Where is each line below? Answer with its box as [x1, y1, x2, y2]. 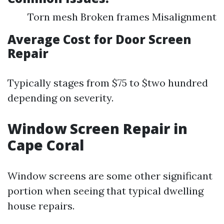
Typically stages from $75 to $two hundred [7, 76, 208, 89]
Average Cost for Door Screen [7, 31, 191, 47]
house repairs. [7, 199, 74, 212]
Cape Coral [7, 135, 84, 154]
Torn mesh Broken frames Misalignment [27, 10, 216, 23]
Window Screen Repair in [7, 119, 187, 138]
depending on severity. [7, 91, 113, 104]
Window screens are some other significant [7, 169, 212, 182]
